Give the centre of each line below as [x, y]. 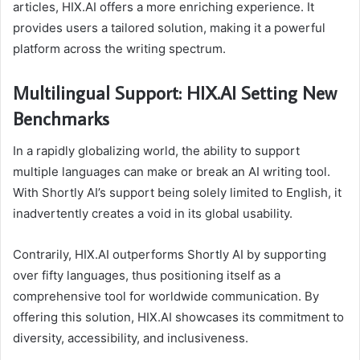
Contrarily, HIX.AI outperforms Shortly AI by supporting [170, 254]
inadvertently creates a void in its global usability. [153, 213]
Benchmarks [61, 119]
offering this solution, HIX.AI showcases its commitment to [178, 317]
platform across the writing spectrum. [119, 49]
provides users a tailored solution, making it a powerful [169, 28]
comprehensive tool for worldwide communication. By [166, 296]
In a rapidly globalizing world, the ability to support [156, 150]
